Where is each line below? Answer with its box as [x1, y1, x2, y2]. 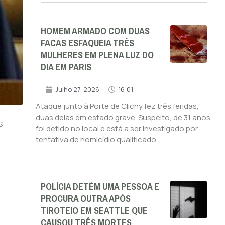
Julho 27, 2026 [55, 85, 99, 94]
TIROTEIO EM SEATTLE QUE [40, 202, 148, 220]
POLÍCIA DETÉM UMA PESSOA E [40, 178, 159, 196]
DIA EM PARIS [40, 59, 91, 76]
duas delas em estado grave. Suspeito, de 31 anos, [35, 112, 212, 123]
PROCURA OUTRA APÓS [40, 190, 131, 208]
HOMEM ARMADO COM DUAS [40, 23, 150, 40]
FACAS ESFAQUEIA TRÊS [40, 35, 134, 52]
